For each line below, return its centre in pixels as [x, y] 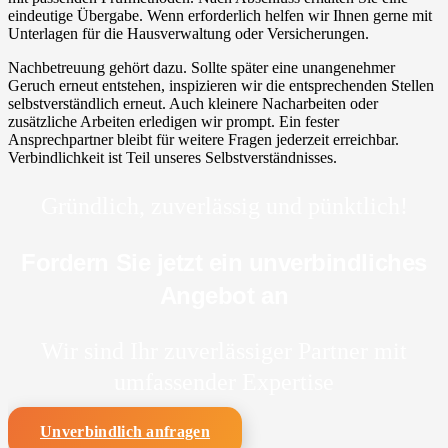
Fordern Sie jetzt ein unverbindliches [224, 263]
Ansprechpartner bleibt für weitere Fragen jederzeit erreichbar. [203, 140]
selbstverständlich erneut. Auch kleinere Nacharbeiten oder [193, 104]
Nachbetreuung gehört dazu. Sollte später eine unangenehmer [201, 68]
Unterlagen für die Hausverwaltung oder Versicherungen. [188, 34]
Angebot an [224, 296]
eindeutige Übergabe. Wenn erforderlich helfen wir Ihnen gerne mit [220, 16]
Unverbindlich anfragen [125, 432]
